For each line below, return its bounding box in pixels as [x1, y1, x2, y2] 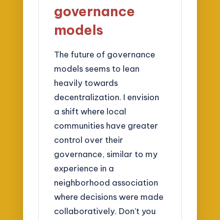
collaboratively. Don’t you [54, 206, 156, 217]
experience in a [54, 163, 114, 174]
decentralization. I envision [54, 92, 160, 103]
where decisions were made [54, 192, 164, 202]
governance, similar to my [54, 149, 158, 160]
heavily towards [54, 78, 118, 88]
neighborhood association [54, 177, 159, 188]
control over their [54, 135, 124, 145]
